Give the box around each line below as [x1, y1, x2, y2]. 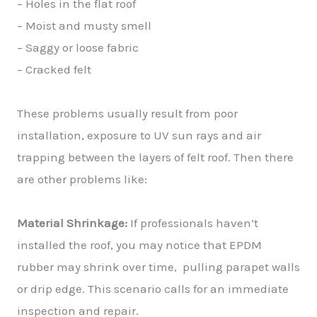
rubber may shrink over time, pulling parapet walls [17, 260, 300, 274]
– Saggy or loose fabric [17, 40, 139, 54]
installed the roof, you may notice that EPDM [17, 238, 262, 252]
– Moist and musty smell [17, 18, 151, 33]
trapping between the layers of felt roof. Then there [17, 150, 294, 164]
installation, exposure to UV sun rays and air [17, 128, 261, 142]
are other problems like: [17, 172, 147, 186]
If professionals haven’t [127, 216, 258, 230]
